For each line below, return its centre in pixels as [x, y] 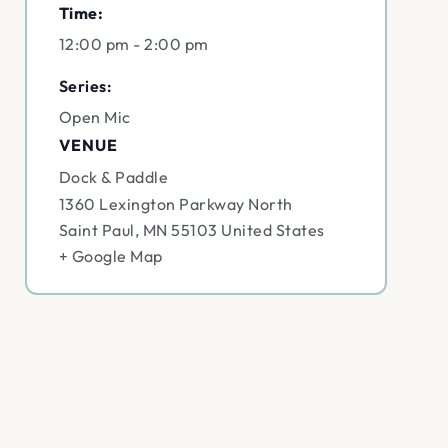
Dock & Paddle [113, 177]
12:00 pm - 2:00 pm [133, 44]
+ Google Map [110, 256]
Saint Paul [96, 230]
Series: [85, 86]
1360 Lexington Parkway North [175, 204]
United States [273, 230]
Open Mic [94, 117]
